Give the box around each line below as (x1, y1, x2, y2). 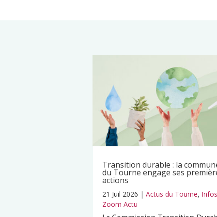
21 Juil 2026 (102, 189, 138, 199)
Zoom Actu (102, 199, 138, 209)
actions (102, 174, 128, 186)
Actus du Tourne (146, 189, 198, 199)
